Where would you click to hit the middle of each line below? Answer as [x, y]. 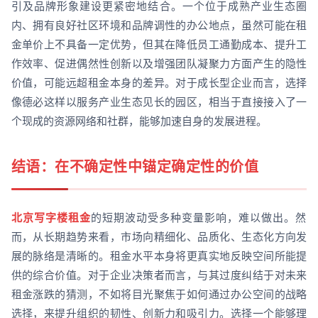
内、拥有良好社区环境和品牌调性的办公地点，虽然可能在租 [159, 25]
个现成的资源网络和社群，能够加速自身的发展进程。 [139, 121]
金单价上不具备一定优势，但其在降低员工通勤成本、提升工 [159, 44]
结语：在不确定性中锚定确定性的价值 [135, 166]
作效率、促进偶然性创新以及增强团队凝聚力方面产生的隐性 [159, 63]
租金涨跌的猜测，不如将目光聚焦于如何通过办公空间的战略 [159, 294]
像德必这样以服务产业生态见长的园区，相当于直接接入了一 [159, 102]
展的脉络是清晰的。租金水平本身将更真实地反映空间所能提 [159, 256]
